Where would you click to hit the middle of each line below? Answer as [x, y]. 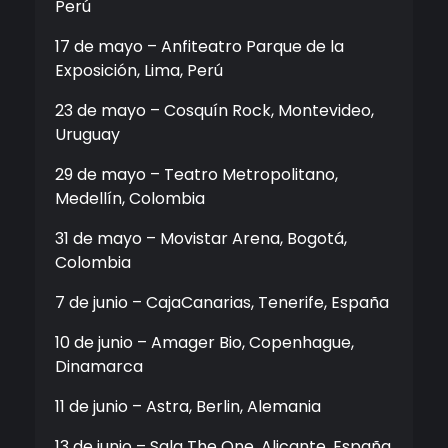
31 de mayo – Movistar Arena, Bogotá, [201, 239]
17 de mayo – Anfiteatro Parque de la [199, 47]
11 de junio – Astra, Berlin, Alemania [188, 407]
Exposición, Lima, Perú [139, 71]
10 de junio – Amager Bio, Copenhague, [204, 343]
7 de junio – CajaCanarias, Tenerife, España [222, 303]
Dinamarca [99, 367]
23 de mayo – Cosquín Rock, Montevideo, [214, 111]
